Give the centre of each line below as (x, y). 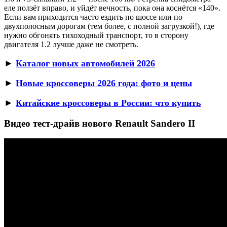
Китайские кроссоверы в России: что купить (108, 103)
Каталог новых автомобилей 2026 (85, 63)
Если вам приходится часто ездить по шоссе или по (93, 17)
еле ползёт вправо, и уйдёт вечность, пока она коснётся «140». (112, 8)
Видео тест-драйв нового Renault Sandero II (100, 123)
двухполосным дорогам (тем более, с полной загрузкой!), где (109, 26)
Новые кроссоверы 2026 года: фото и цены (104, 83)
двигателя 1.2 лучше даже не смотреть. (71, 44)
